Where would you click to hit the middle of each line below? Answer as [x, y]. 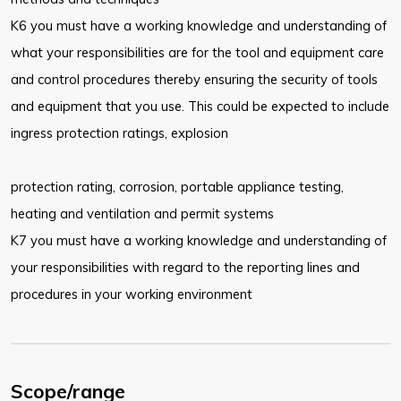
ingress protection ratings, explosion [119, 133]
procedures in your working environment [132, 294]
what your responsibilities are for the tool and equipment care [197, 53]
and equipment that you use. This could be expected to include [200, 107]
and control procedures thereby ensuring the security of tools [194, 80]
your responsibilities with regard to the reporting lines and [185, 268]
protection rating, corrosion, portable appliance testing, [177, 187]
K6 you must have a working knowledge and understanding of [199, 26]
